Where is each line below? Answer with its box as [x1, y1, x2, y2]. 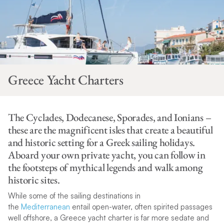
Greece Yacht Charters [7, 71, 123, 89]
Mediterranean [20, 201, 70, 211]
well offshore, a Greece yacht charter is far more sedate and [7, 212, 209, 222]
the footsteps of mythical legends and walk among [7, 160, 203, 174]
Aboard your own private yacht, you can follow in [7, 148, 205, 162]
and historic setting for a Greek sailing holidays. [7, 135, 195, 149]
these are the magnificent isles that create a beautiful [7, 123, 213, 137]
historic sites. [7, 173, 62, 187]
